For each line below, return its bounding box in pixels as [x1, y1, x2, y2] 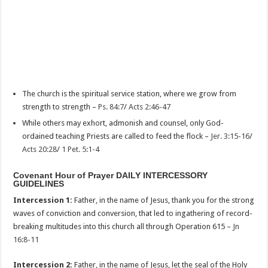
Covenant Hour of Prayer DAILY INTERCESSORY [13, 170, 208, 180]
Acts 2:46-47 [129, 102, 171, 111]
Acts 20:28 [22, 144, 57, 154]
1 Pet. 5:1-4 [62, 144, 100, 154]
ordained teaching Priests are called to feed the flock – [22, 131, 211, 141]
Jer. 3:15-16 [211, 131, 250, 141]
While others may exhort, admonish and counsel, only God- [22, 118, 224, 127]
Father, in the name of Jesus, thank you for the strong [72, 195, 255, 205]
